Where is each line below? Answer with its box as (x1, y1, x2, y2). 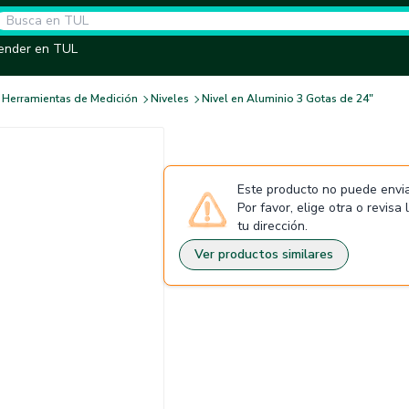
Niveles (151, 91, 189, 106)
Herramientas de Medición (2, 91, 138, 106)
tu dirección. (237, 217, 308, 235)
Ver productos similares (194, 246, 333, 263)
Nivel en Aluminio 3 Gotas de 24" (202, 91, 373, 106)
